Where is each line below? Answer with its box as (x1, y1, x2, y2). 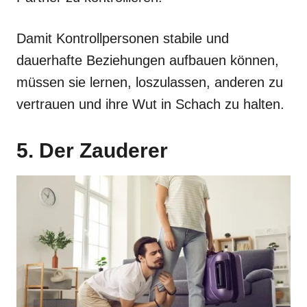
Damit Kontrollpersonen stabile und (16, 30, 229, 46)
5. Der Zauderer (16, 138, 168, 162)
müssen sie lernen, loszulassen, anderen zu (16, 74, 283, 90)
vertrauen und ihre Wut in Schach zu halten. (16, 96, 284, 112)
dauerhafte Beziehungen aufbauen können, (16, 52, 279, 68)
